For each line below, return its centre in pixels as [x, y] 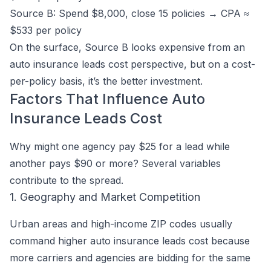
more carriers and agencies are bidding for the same [130, 258]
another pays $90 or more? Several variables [115, 163]
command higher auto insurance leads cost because [130, 241]
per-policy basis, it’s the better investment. [106, 81]
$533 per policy [46, 30]
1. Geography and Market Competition [105, 197]
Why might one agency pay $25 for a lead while [120, 146]
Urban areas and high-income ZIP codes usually [121, 224]
